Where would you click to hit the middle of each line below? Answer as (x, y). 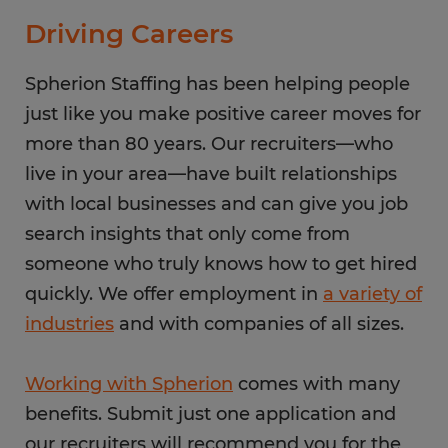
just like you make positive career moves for (223, 114)
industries (69, 324)
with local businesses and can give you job (216, 204)
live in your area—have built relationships (211, 174)
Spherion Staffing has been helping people (217, 84)
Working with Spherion (129, 384)
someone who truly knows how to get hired (221, 264)
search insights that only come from (187, 234)
